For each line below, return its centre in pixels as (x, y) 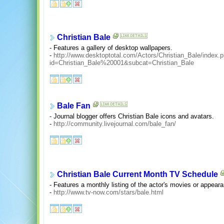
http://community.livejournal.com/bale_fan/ (115, 124)
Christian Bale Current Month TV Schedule (137, 174)
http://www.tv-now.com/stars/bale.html (108, 192)
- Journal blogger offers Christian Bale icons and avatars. (132, 116)
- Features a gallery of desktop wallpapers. (111, 48)
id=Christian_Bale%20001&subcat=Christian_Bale (122, 63)
